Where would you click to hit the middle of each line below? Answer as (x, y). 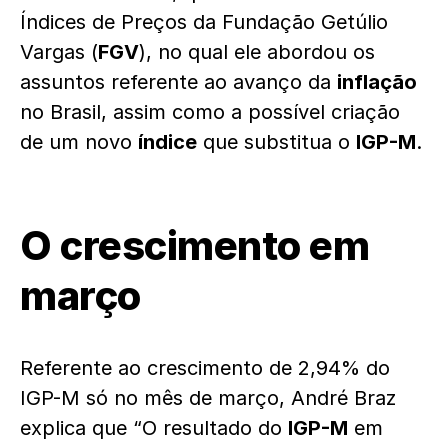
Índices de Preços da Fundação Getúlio (204, 22)
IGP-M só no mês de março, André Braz (208, 398)
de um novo (79, 142)
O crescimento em (194, 245)
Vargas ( (59, 52)
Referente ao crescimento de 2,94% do (205, 368)
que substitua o (276, 142)
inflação (377, 82)
